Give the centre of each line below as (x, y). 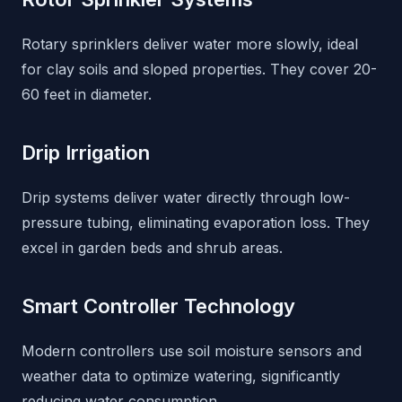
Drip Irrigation (86, 153)
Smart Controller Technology (158, 306)
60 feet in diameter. (87, 95)
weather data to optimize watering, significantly (181, 376)
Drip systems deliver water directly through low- (186, 198)
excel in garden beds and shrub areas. (152, 248)
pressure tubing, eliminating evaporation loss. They (196, 223)
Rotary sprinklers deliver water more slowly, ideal (190, 44)
